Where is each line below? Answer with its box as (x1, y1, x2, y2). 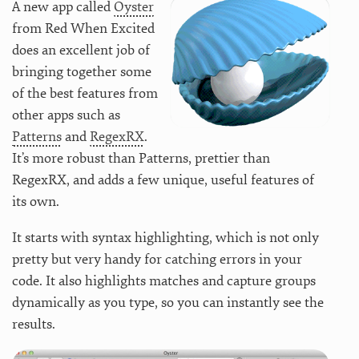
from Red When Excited (12, 19, 155, 37)
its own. (12, 192, 59, 210)
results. (12, 315, 55, 333)
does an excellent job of (12, 41, 150, 58)
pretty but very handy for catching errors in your (12, 250, 302, 268)
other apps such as (12, 106, 120, 123)
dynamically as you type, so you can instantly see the (12, 293, 324, 311)
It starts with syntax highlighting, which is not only (12, 228, 319, 246)
